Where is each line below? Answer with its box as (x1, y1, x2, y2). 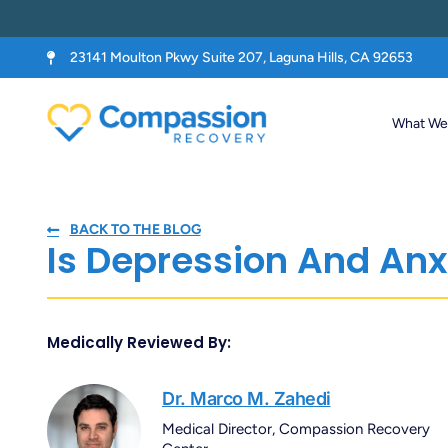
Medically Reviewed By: (47, 331, 231, 353)
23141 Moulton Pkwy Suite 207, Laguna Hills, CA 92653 (69, 49, 413, 66)
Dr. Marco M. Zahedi (162, 387, 331, 409)
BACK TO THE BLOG (69, 221, 201, 239)
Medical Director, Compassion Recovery (162, 419, 430, 438)
